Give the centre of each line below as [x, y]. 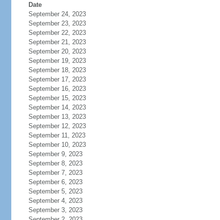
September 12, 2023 [57, 126]
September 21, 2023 [57, 42]
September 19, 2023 [57, 61]
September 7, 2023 [55, 173]
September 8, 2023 [55, 163]
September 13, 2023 [57, 117]
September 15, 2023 [57, 98]
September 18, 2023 [57, 70]
